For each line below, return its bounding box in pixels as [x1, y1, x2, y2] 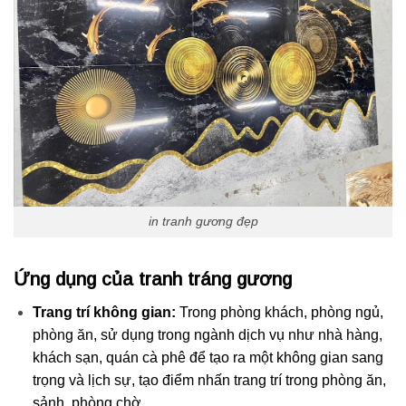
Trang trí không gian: [32, 304, 176, 320]
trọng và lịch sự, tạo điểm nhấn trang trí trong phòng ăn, [32, 372, 386, 388]
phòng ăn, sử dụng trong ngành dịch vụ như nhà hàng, [32, 326, 382, 343]
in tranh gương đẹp [148, 214, 258, 229]
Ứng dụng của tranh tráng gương [14, 268, 292, 290]
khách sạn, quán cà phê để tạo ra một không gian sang [32, 349, 383, 365]
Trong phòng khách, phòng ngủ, [175, 304, 383, 320]
